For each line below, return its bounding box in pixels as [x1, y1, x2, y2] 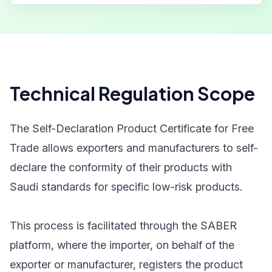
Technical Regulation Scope [10, 82, 255, 105]
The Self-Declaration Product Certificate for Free [10, 122, 254, 135]
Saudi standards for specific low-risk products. [10, 180, 242, 193]
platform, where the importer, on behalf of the [10, 239, 234, 251]
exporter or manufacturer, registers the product [10, 258, 243, 271]
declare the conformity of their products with [10, 161, 232, 174]
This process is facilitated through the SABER [10, 219, 237, 232]
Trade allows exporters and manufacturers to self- [10, 141, 258, 154]
